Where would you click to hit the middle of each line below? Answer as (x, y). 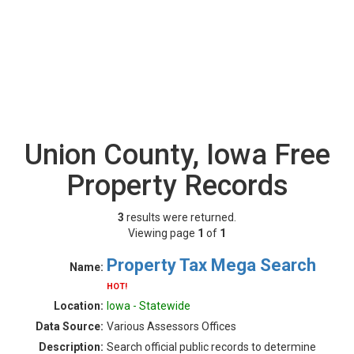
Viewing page (163, 233)
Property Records (177, 186)
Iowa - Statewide (149, 306)
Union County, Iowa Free (177, 155)
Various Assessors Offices (171, 326)
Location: (79, 306)
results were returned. (180, 217)
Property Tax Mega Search (211, 265)
